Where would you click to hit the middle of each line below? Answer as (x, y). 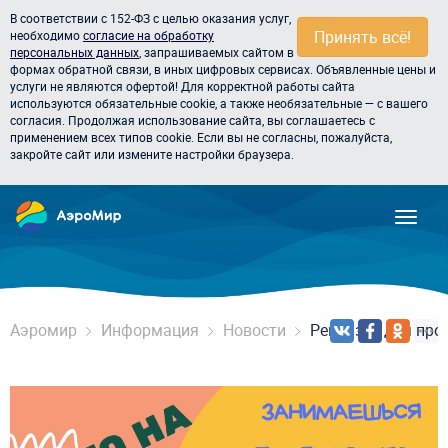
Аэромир (43, 330)
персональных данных (74, 52)
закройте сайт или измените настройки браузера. (152, 154)
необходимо (46, 35)
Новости (254, 330)
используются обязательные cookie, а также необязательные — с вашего (219, 103)
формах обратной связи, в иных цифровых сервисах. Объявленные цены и (223, 69)
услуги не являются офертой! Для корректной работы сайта (182, 86)
